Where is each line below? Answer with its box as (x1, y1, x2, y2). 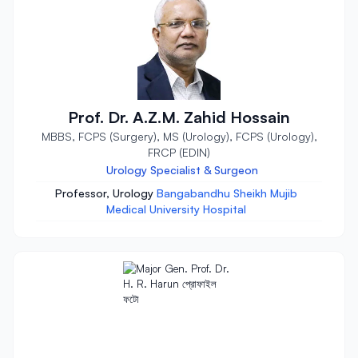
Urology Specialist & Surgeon (106, 163, 258, 177)
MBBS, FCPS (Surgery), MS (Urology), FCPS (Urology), (41, 129, 317, 143)
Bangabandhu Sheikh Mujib (156, 186, 297, 200)
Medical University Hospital (105, 202, 246, 216)
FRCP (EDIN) (148, 145, 210, 159)
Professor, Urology (54, 186, 157, 200)
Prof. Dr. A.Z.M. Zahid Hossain (68, 107, 290, 127)
